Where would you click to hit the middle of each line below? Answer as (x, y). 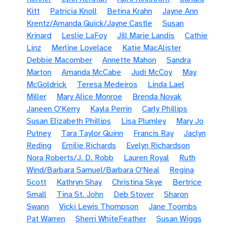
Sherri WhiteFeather (111, 219)
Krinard (39, 36)
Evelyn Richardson (158, 146)
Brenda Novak (157, 97)
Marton (39, 72)
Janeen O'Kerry (53, 109)
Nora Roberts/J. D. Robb (70, 158)
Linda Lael (166, 84)
